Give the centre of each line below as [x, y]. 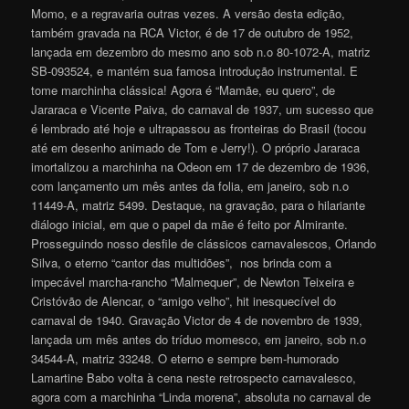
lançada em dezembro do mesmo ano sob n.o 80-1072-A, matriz [201, 51]
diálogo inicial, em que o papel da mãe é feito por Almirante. [190, 224]
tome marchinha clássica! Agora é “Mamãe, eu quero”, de [184, 89]
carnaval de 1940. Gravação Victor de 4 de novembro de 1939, [197, 320]
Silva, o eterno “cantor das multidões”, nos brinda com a [182, 262]
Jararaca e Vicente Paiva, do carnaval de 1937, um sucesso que [203, 109]
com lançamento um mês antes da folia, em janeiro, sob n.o [190, 185]
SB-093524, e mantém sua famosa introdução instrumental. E [195, 70]
